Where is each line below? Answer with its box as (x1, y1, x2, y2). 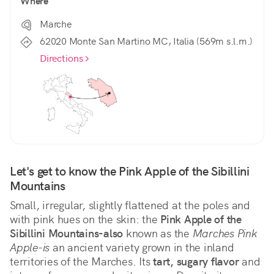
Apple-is (10, 240, 50, 255)
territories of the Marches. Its (10, 254, 153, 269)
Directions (40, 52, 83, 65)
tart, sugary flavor (153, 254, 239, 269)
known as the (123, 226, 193, 241)
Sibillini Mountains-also (10, 226, 123, 241)
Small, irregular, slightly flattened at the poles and (10, 198, 250, 213)
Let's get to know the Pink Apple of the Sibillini (10, 163, 250, 180)
